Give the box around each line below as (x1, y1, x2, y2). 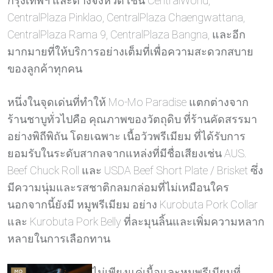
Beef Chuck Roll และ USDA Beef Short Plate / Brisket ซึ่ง (7, 163, 263, 177)
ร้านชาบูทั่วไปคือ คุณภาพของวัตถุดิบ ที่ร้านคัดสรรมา (7, 112, 257, 126)
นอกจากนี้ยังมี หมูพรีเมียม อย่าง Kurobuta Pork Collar (7, 197, 258, 211)
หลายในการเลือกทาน (7, 232, 110, 245)
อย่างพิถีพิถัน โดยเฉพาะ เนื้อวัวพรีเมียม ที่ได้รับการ (7, 129, 246, 143)
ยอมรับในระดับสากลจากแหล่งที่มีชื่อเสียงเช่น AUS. (7, 146, 247, 160)
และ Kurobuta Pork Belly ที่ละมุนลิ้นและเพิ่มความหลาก (7, 214, 264, 228)
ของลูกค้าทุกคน (7, 62, 82, 75)
